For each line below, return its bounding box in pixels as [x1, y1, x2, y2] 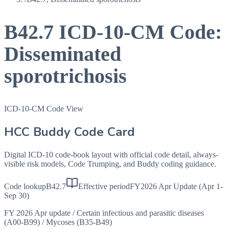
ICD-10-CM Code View [4, 104, 83, 113]
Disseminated [4, 42, 121, 66]
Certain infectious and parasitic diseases [77, 208, 204, 217]
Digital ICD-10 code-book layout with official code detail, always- [4, 150, 218, 159]
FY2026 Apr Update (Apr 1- [130, 181, 223, 191]
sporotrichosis [4, 64, 127, 88]
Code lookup [4, 181, 46, 191]
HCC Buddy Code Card [4, 123, 135, 140]
